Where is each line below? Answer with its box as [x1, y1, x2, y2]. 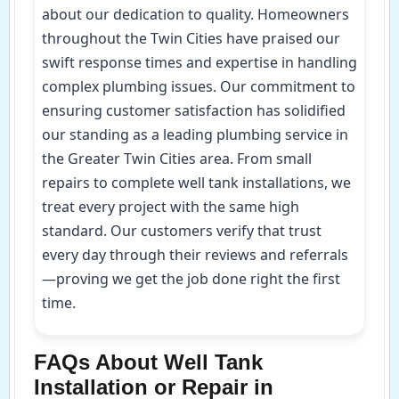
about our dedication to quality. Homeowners [42, 4, 349, 24]
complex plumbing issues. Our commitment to [42, 76, 355, 96]
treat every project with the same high [42, 196, 299, 216]
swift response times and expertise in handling [42, 52, 357, 72]
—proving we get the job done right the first [42, 268, 340, 289]
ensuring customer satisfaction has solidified [42, 100, 346, 120]
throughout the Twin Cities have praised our [42, 28, 340, 48]
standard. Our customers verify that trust [42, 220, 322, 240]
